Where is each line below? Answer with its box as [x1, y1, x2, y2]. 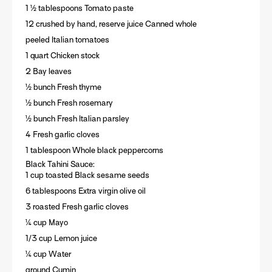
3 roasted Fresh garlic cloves [25, 202, 129, 212]
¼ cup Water [25, 250, 71, 259]
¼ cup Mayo [25, 218, 68, 228]
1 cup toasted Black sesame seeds [25, 171, 149, 180]
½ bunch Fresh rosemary [25, 98, 113, 108]
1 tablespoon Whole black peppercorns [25, 146, 163, 155]
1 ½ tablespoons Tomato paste [25, 4, 134, 13]
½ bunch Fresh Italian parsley [25, 114, 129, 124]
